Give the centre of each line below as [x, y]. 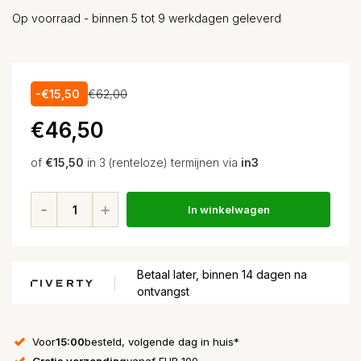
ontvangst [163, 291]
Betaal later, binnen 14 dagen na [222, 274]
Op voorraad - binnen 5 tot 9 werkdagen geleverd [147, 18]
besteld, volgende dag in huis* [162, 341]
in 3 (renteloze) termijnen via [162, 162]
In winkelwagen [228, 209]
